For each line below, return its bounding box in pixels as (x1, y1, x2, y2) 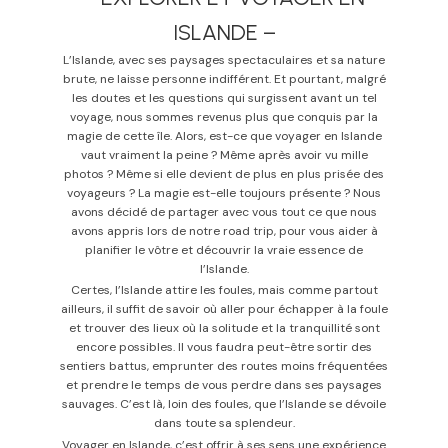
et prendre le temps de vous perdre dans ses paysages (66, 377, 382, 394)
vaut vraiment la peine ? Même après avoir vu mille (80, 146, 368, 163)
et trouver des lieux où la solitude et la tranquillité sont (68, 320, 380, 337)
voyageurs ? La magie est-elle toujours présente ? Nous (67, 184, 381, 201)
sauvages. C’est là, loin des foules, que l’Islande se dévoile (62, 396, 386, 413)
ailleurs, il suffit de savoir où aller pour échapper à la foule (60, 301, 388, 318)
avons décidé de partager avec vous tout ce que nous (71, 203, 377, 220)
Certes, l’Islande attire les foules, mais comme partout (70, 282, 378, 299)
